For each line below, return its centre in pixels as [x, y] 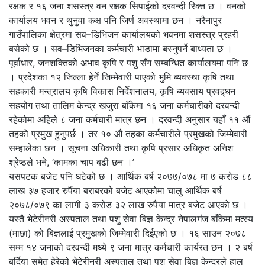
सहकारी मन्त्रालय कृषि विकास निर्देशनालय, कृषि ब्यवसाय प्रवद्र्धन [122, 91]
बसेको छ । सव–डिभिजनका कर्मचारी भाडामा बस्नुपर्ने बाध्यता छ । [121, 48]
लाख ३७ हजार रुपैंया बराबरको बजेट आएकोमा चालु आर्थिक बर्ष [115, 190]
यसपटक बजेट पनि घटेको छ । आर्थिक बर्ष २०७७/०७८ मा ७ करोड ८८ [130, 176]
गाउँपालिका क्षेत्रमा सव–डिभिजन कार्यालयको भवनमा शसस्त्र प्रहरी [124, 34]
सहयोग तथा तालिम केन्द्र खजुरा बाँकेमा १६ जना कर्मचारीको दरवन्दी [124, 105]
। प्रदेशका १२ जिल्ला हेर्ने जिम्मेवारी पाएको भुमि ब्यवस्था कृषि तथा [122, 77]
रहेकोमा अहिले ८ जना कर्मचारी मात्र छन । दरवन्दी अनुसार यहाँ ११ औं [130, 119]
